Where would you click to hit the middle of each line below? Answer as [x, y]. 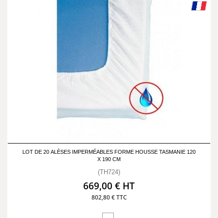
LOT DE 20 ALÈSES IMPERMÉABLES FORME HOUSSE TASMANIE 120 [109, 152]
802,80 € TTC [109, 197]
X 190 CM [109, 159]
